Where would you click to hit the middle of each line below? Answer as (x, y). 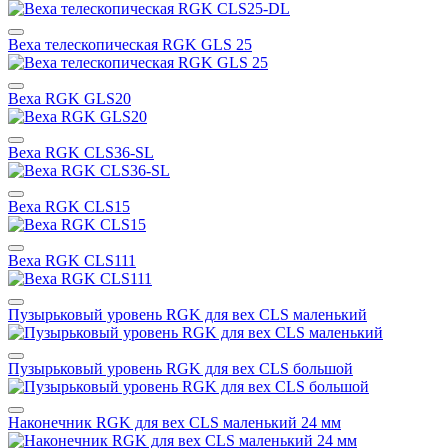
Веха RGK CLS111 (72, 260)
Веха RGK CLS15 (69, 206)
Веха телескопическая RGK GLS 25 (130, 44)
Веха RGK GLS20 (69, 98)
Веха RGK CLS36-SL (81, 152)
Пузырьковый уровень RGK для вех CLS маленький (187, 314)
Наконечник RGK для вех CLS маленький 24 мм (174, 422)
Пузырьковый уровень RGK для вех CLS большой (180, 368)
